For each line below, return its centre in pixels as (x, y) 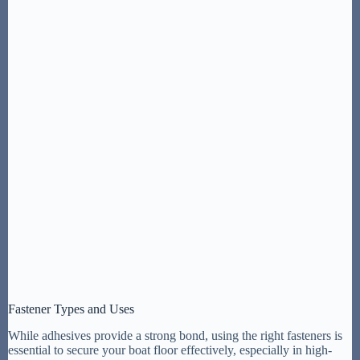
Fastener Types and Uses (71, 309)
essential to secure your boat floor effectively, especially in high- (170, 350)
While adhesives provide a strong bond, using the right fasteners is (175, 336)
